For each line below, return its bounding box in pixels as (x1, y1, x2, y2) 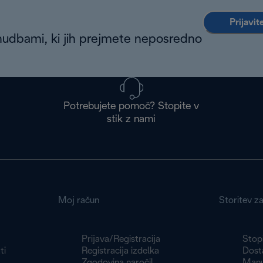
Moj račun (58, 196, 100, 205)
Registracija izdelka (82, 247, 160, 256)
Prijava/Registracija (82, 235, 161, 244)
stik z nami (107, 114, 156, 125)
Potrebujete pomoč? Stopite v (63, 102, 200, 112)
